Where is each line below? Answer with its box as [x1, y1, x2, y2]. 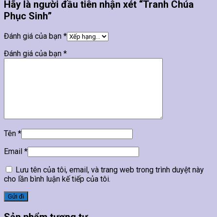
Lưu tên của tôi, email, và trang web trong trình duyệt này [15, 165, 204, 175]
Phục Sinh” [4, 10, 52, 22]
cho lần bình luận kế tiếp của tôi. [4, 174, 110, 184]
